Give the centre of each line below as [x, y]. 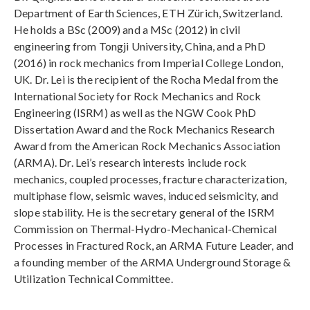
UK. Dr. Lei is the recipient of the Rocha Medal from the [146, 80]
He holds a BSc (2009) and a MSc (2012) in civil [127, 30]
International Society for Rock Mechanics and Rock [138, 96]
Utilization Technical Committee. [93, 279]
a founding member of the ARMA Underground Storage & [153, 262]
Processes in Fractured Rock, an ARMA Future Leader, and [154, 246]
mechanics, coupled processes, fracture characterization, [151, 179]
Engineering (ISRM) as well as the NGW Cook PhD [135, 113]
